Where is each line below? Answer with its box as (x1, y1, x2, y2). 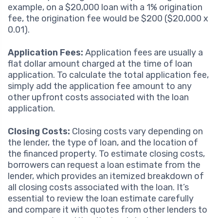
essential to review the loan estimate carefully (8, 193, 194, 204)
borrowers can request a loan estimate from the (8, 159, 200, 170)
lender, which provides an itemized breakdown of (8, 170, 204, 182)
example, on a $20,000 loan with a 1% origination (8, 1, 202, 13)
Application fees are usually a (83, 47, 203, 58)
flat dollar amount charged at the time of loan (8, 58, 192, 69)
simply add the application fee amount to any (8, 80, 192, 91)
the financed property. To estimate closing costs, (8, 148, 205, 159)
